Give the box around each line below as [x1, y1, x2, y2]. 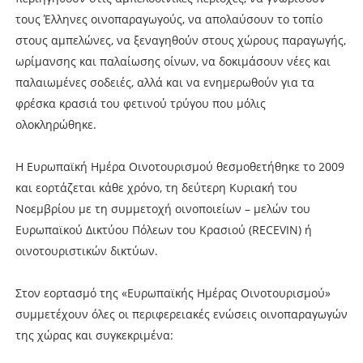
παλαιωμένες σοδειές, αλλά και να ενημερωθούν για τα [15, 74, 314, 90]
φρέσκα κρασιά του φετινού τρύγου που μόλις [15, 95, 266, 111]
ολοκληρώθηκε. [15, 116, 96, 132]
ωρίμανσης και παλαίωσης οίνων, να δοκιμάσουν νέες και [15, 53, 331, 69]
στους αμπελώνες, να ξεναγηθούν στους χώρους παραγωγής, [15, 32, 346, 48]
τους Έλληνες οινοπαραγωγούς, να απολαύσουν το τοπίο [15, 11, 322, 27]
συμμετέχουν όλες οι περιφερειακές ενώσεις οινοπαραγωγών [15, 305, 348, 322]
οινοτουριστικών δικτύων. [15, 242, 158, 258]
